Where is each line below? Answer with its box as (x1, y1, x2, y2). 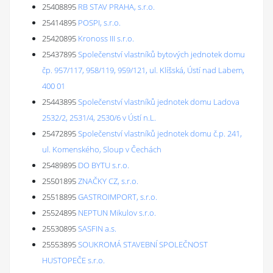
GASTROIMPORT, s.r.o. (78, 191, 157, 202)
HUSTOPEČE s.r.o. (42, 255, 105, 266)
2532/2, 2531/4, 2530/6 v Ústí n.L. (42, 112, 156, 123)
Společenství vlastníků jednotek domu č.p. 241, (78, 128, 242, 139)
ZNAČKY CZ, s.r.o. (78, 175, 138, 186)
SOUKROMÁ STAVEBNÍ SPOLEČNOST (78, 239, 208, 250)
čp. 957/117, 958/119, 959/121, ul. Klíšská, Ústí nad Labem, (42, 65, 244, 76)
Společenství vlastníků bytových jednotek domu (78, 49, 245, 60)
